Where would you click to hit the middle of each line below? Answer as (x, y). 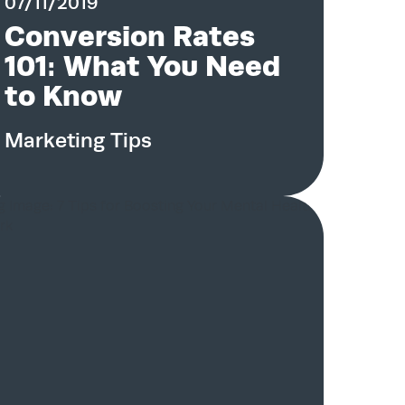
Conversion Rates (129, 36)
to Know (63, 96)
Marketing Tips (78, 141)
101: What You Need (142, 66)
